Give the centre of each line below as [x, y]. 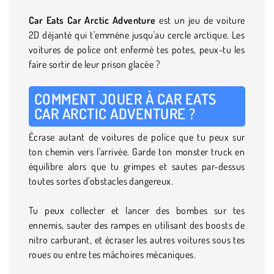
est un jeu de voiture [200, 20]
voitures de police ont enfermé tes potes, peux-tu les [137, 49]
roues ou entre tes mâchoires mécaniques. [113, 254]
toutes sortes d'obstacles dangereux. [101, 181]
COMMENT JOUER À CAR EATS [125, 98]
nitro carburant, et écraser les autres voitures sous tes [137, 239]
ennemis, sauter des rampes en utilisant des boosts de [137, 225]
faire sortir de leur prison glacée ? [94, 64]
